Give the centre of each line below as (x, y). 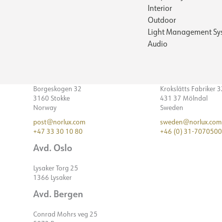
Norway (45, 108)
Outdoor (162, 20)
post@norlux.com (59, 122)
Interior (160, 8)
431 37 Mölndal (184, 98)
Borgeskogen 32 (57, 89)
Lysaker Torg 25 (56, 168)
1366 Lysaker (53, 177)
